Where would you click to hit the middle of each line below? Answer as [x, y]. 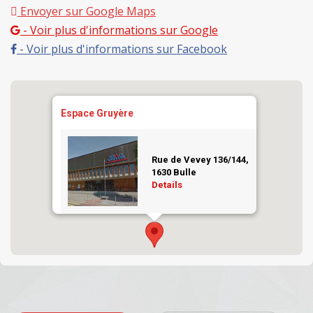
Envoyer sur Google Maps [87, 11]
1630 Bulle [174, 172]
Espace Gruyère [97, 113]
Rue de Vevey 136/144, [200, 159]
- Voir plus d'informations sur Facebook [122, 49]
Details [167, 184]
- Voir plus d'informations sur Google [119, 30]
